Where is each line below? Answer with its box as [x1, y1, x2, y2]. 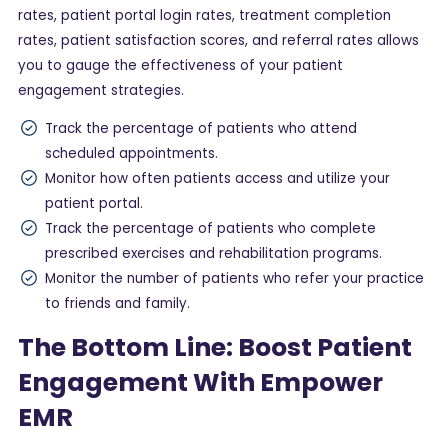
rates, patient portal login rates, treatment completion [18, 5, 391, 25]
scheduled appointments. [45, 144, 218, 164]
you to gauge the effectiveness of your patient [18, 55, 343, 75]
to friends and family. [45, 294, 190, 314]
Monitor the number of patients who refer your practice [45, 269, 424, 289]
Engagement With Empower [18, 364, 383, 400]
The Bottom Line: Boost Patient [18, 329, 412, 365]
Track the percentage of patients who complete [45, 219, 376, 239]
